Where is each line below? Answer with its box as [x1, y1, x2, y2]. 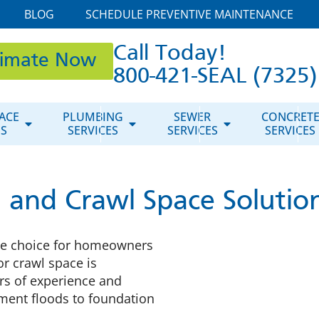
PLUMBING [63, 109, 124, 125]
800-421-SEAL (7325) [113, 66, 317, 88]
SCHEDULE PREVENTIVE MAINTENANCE [85, 6, 293, 22]
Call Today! [113, 43, 226, 65]
